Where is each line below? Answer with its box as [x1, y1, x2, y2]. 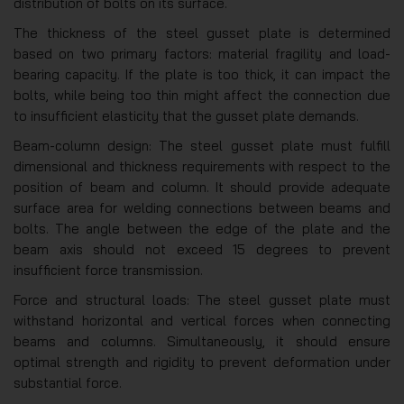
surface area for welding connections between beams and [14, 198, 390, 216]
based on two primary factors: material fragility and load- [14, 44, 390, 62]
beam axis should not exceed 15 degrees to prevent [14, 240, 390, 258]
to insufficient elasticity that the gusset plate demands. [14, 106, 359, 124]
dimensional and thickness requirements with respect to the [14, 157, 390, 175]
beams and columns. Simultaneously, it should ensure [14, 332, 390, 350]
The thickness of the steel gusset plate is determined [14, 23, 390, 41]
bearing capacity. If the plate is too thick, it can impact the [14, 65, 390, 83]
